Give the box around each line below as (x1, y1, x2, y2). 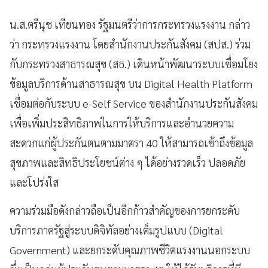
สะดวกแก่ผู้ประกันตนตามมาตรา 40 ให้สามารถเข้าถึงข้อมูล (10, 135, 253, 150)
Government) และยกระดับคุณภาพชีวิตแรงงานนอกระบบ (10, 242, 250, 257)
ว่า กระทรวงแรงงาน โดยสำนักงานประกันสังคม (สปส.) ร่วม (10, 36, 251, 51)
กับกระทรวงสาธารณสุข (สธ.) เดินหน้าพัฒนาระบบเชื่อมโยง (10, 56, 258, 71)
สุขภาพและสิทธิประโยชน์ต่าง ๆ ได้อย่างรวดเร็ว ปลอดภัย (10, 155, 245, 169)
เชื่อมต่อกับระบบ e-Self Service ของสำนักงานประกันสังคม (10, 96, 258, 110)
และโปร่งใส (10, 175, 59, 189)
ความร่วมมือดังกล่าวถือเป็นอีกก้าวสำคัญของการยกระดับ (10, 203, 240, 217)
